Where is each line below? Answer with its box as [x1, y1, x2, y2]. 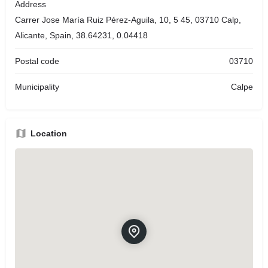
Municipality [15, 81, 59, 92]
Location [31, 128, 67, 138]
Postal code [15, 56, 59, 66]
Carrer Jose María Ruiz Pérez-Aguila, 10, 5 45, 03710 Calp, [15, 14, 241, 25]
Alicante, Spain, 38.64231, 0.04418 [15, 30, 148, 40]
